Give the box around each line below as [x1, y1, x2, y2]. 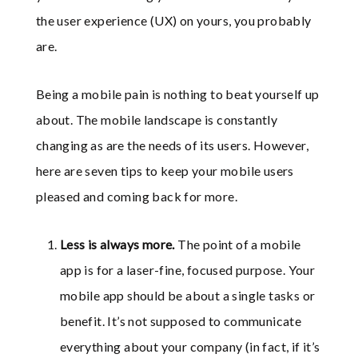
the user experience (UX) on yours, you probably [35, 13, 312, 29]
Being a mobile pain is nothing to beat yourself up [35, 86, 320, 102]
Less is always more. [59, 237, 175, 253]
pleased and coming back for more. [35, 189, 238, 205]
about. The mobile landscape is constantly [35, 112, 278, 128]
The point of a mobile [174, 237, 301, 253]
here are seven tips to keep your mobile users [35, 163, 294, 179]
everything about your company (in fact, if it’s [59, 339, 320, 355]
